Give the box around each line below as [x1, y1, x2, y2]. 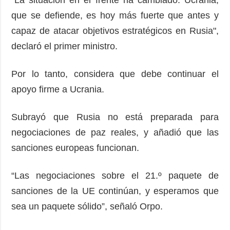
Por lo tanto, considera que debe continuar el [11, 68, 219, 79]
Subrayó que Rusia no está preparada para [11, 111, 219, 122]
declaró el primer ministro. [11, 41, 123, 51]
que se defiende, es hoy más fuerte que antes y [11, 10, 219, 21]
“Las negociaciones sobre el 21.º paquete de [11, 170, 219, 181]
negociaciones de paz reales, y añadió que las [11, 127, 219, 138]
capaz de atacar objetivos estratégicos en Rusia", [11, 25, 219, 36]
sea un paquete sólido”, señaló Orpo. [11, 201, 168, 212]
